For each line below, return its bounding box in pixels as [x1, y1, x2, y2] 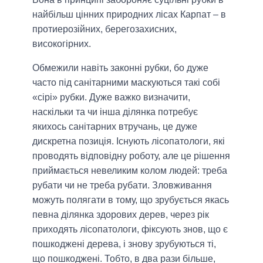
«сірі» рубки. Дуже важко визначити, [32, 92, 190, 103]
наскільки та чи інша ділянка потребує [32, 107, 198, 117]
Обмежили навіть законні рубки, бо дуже [32, 63, 208, 73]
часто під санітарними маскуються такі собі [32, 77, 220, 88]
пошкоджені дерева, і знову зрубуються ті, [32, 239, 216, 249]
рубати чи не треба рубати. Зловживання [32, 180, 212, 191]
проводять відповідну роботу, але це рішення [32, 151, 230, 161]
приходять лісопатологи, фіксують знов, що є [32, 224, 228, 235]
